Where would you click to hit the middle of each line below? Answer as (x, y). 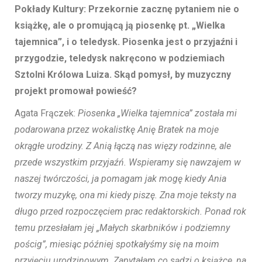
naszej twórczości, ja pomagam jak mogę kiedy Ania (120, 179)
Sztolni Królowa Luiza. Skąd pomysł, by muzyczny (123, 75)
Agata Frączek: (46, 113)
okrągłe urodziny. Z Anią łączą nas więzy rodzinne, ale (123, 146)
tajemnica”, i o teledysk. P (72, 42)
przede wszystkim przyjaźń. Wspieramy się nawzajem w (128, 163)
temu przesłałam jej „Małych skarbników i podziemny (122, 228)
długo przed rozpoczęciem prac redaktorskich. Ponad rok (130, 212)
